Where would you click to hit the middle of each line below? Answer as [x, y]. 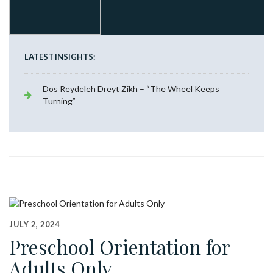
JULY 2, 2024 [34, 224]
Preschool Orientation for [119, 246]
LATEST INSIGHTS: [60, 57]
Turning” [59, 101]
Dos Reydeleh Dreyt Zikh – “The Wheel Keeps [131, 89]
